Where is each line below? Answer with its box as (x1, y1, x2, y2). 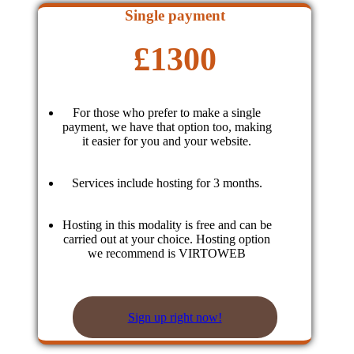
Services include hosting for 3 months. (71, 176, 262, 190)
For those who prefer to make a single (73, 106, 262, 119)
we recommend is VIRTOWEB (88, 247, 247, 260)
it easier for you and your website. (82, 134, 252, 148)
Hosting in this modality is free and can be (62, 218, 272, 232)
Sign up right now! (127, 311, 222, 324)
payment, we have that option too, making (62, 120, 272, 134)
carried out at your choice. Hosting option (63, 232, 271, 246)
